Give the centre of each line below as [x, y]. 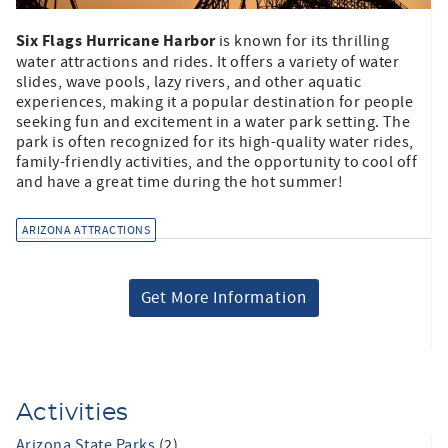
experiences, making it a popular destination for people [215, 101]
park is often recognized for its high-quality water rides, [215, 141]
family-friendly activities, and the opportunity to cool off [217, 161]
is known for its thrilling [302, 40]
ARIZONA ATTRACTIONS [86, 230]
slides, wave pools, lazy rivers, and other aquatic [189, 81]
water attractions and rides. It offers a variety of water [208, 61]
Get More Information [223, 297]
